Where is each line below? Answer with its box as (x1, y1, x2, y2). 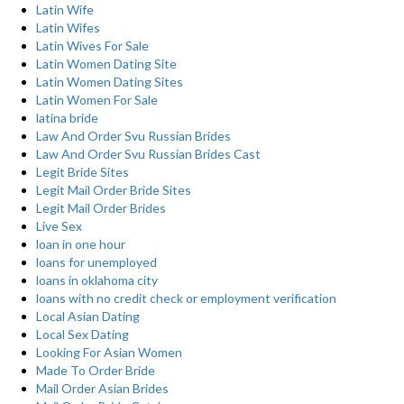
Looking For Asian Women (36, 344, 182, 360)
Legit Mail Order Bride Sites (36, 182, 191, 197)
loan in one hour (36, 236, 125, 252)
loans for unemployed (36, 254, 157, 270)
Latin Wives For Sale (36, 38, 149, 53)
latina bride (36, 110, 98, 125)
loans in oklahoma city (36, 272, 158, 288)
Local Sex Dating (36, 326, 129, 342)
